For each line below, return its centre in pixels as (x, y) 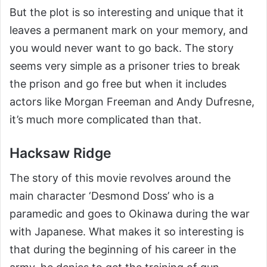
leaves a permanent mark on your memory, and (129, 30)
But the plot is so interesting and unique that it (127, 12)
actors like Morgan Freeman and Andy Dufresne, (132, 101)
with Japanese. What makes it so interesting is (127, 232)
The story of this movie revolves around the (120, 178)
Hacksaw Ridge (60, 153)
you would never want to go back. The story (122, 48)
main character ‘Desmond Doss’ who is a (112, 196)
